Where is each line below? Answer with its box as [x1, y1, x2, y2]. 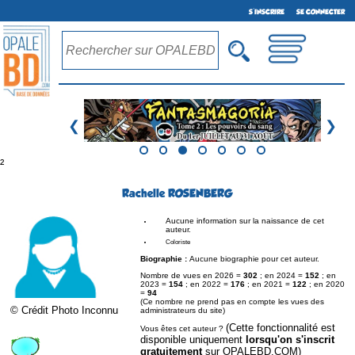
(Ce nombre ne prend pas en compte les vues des [140, 296, 324, 306]
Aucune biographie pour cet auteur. [189, 254, 319, 263]
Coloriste [166, 238, 190, 246]
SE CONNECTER [296, 7, 345, 16]
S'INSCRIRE [249, 7, 285, 16]
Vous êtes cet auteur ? [140, 323, 226, 333]
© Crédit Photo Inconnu [10, 303, 118, 316]
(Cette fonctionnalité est [226, 321, 335, 334]
